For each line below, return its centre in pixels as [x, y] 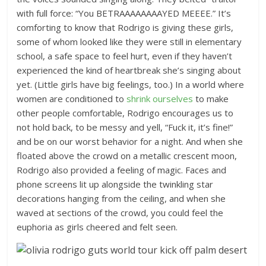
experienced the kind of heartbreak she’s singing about [129, 70]
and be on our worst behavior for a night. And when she [130, 141]
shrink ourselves [160, 99]
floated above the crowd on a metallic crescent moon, [127, 156]
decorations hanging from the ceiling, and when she [121, 198]
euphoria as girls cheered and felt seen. [97, 227]
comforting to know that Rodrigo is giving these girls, [125, 27]
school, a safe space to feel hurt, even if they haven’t [125, 56]
